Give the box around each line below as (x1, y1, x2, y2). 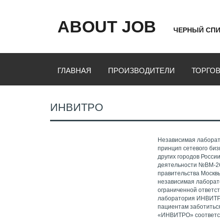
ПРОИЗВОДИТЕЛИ (108, 66, 175, 75)
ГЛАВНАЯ (57, 66, 91, 75)
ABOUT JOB (57, 17, 156, 36)
